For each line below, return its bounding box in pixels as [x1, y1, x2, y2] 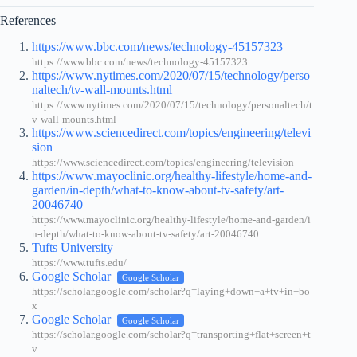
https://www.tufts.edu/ [32, 257, 127, 269]
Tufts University [32, 240, 113, 254]
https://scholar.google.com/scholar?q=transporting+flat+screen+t [32, 328, 311, 340]
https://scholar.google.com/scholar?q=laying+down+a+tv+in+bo [32, 285, 310, 297]
